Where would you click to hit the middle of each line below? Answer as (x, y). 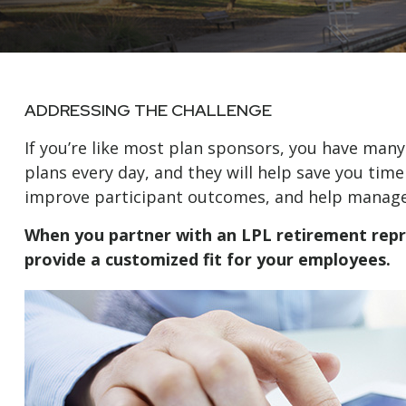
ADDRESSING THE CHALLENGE (148, 111)
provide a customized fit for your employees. (207, 260)
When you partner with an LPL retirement (198, 235)
